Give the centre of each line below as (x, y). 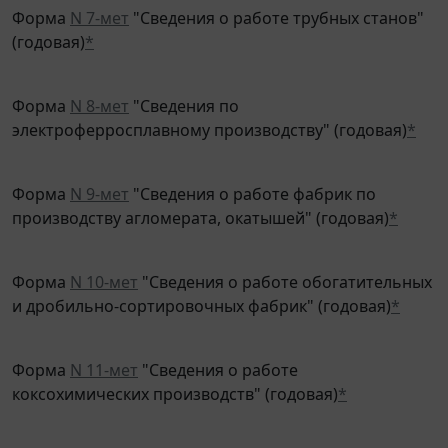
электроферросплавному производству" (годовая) (209, 115)
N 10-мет (104, 267)
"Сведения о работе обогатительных (285, 267)
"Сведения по (184, 91)
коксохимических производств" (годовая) (175, 379)
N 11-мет (104, 355)
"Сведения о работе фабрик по (252, 179)
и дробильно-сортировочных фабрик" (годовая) (201, 291)
